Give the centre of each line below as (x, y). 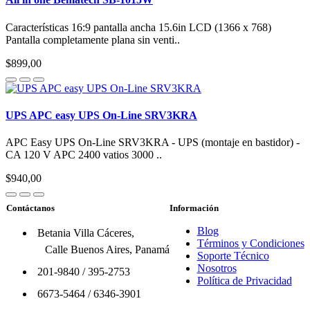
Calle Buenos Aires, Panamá (107, 250)
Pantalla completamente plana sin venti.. (93, 39)
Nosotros (217, 268)
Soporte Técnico (233, 256)
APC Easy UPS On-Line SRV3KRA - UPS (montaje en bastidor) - (153, 143)
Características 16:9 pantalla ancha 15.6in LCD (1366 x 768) (138, 27)
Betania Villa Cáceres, (85, 233)
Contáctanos (30, 208)
